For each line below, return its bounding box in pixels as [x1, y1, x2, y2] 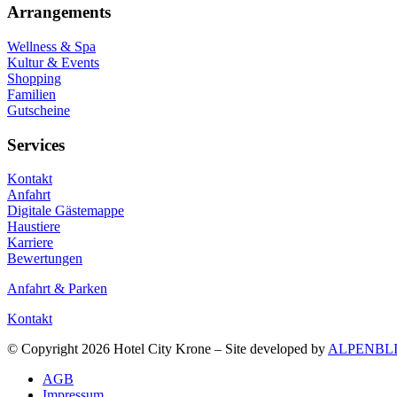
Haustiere [7, 219, 60, 235]
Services [7, 135, 65, 154]
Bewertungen [7, 251, 82, 267]
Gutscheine [7, 102, 70, 118]
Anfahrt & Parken [7, 281, 107, 297]
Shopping [7, 70, 61, 86]
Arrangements [7, 3, 111, 22]
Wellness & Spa [7, 38, 96, 54]
